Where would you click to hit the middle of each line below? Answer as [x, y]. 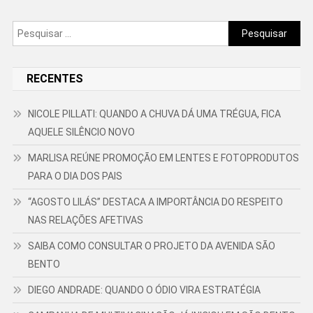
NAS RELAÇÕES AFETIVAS [86, 220]
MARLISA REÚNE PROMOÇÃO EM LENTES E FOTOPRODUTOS [163, 158]
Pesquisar [251, 29]
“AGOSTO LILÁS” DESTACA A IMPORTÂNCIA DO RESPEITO [155, 202]
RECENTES [54, 79]
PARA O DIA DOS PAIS [75, 176]
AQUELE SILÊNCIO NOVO [81, 132]
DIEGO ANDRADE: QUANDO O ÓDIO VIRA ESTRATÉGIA [144, 290]
